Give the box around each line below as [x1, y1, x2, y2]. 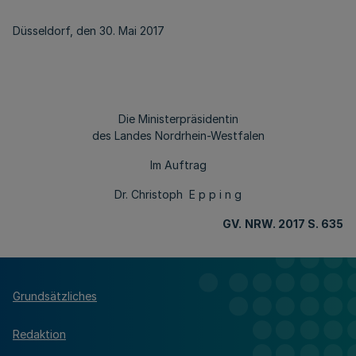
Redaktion [13, 327, 66, 341]
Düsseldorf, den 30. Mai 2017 [13, 24, 164, 37]
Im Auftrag [149, 158, 207, 172]
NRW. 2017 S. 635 [245, 217, 343, 230]
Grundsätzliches [13, 288, 97, 303]
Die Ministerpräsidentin [118, 112, 238, 126]
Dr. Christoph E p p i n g [114, 188, 242, 201]
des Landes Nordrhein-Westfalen [91, 129, 265, 142]
